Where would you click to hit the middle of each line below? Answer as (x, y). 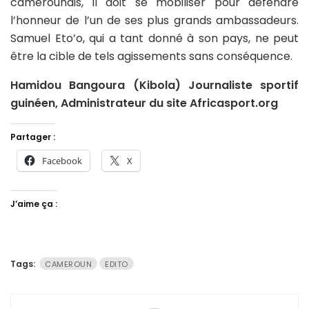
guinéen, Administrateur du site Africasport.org (144, 103)
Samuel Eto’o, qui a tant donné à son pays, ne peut (154, 38)
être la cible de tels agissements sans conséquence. (151, 56)
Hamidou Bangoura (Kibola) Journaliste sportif (154, 85)
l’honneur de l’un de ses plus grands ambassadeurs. (154, 20)
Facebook (62, 160)
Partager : (33, 137)
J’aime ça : (34, 203)
